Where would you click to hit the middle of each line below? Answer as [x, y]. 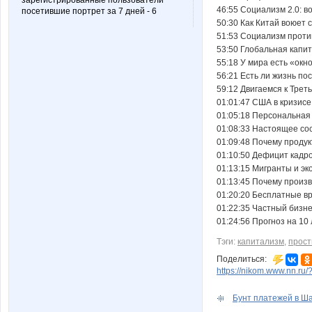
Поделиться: [245, 259]
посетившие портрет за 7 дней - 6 [89, 11]
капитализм [261, 242]
